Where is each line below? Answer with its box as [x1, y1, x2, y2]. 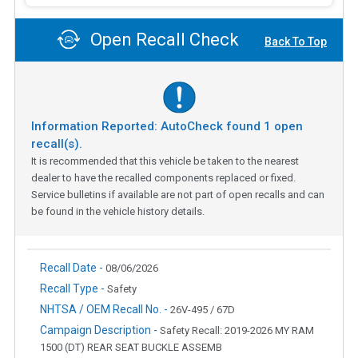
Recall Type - [40, 281, 107, 295]
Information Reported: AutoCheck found [31, 118, 264, 133]
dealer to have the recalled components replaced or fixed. [31, 171, 296, 184]
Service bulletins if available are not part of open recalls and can [31, 188, 324, 201]
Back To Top [265, 35, 327, 49]
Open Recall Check [86, 30, 240, 50]
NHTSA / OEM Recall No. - [40, 302, 170, 316]
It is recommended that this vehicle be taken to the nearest [31, 154, 299, 167]
